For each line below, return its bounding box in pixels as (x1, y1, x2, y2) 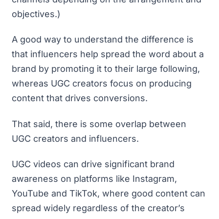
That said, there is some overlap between (12, 118, 186, 129)
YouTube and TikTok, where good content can (12, 188, 205, 198)
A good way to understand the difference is (12, 34, 194, 44)
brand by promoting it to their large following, (12, 64, 200, 74)
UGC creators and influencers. (12, 133, 141, 144)
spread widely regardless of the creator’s (12, 203, 185, 213)
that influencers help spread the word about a (12, 49, 204, 59)
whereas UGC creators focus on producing (12, 78, 192, 88)
